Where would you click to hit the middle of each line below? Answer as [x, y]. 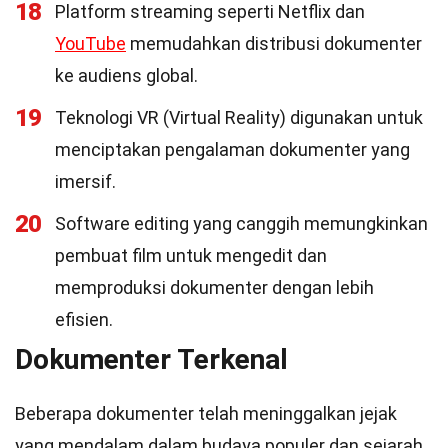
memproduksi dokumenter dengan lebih [214, 287]
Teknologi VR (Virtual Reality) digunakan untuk [239, 117]
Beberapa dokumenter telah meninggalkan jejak [206, 413]
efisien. [84, 319]
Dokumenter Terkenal [151, 359]
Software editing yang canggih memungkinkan [241, 223]
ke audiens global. [126, 75]
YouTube [90, 43]
